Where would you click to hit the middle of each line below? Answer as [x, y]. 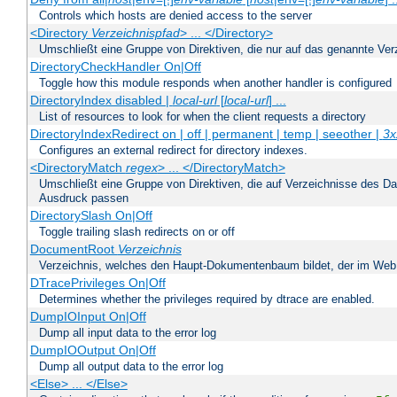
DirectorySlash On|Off [91, 216]
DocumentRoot [74, 249]
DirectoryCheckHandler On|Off [115, 67]
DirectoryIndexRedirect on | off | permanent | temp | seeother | [206, 134]
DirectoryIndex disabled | [101, 101]
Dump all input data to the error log [128, 333]
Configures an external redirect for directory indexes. [173, 151]
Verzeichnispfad [135, 33]
